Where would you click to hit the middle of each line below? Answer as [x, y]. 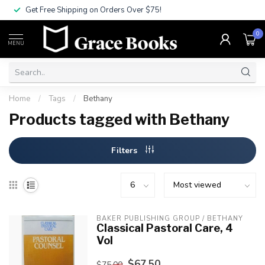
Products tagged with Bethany [119, 119]
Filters [125, 151]
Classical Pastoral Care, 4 [164, 228]
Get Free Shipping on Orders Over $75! [93, 10]
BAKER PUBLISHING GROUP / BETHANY [169, 219]
